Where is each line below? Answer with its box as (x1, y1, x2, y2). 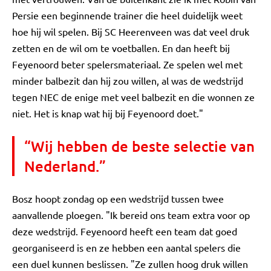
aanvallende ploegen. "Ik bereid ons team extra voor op (12, 209, 250, 221)
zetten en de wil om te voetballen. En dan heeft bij (12, 42, 230, 54)
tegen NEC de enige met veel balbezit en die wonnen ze (12, 91, 255, 103)
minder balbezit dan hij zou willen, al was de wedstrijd (12, 74, 243, 87)
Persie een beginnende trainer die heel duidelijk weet (12, 9, 243, 21)
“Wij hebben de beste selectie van (24, 137, 255, 155)
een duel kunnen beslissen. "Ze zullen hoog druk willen (12, 258, 248, 270)
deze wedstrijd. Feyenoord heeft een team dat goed (12, 225, 237, 237)
